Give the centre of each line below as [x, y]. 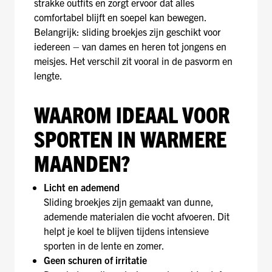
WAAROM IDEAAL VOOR [132, 114]
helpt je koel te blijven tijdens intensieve [126, 231]
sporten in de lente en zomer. [104, 245]
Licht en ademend [82, 187]
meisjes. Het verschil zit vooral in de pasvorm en [133, 61]
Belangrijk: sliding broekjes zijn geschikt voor [127, 32]
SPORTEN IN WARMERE [130, 138]
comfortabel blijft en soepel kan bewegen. [121, 17]
